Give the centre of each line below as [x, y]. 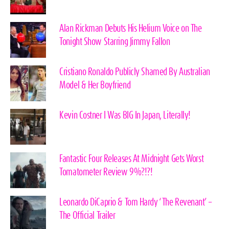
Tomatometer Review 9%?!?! [106, 173]
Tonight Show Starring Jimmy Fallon [115, 42]
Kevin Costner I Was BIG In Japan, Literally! [125, 116]
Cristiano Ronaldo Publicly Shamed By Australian [135, 72]
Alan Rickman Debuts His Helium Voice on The [131, 29]
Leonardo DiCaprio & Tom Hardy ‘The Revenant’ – [135, 203]
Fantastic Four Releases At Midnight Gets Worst [132, 159]
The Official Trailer [87, 216]
